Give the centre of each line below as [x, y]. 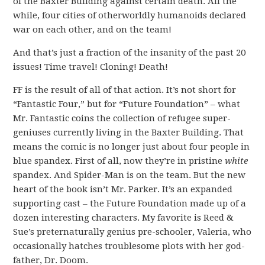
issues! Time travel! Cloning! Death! [91, 67]
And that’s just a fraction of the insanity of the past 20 [130, 53]
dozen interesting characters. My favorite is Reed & [124, 218]
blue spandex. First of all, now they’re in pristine [119, 161]
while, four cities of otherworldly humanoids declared [130, 15]
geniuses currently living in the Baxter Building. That [129, 132]
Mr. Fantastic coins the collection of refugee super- [122, 118]
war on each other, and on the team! [93, 30]
